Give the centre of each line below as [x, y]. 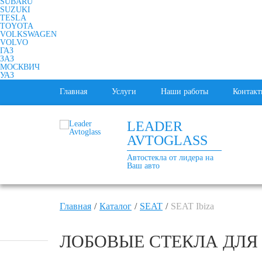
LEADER [155, 126]
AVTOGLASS [167, 140]
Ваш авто [143, 166]
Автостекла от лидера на [170, 158]
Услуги [124, 92]
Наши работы [185, 92]
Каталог [116, 206]
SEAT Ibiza [192, 206]
